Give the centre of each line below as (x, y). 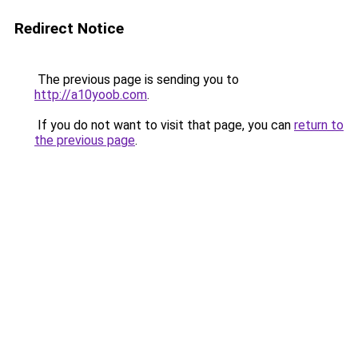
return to (319, 125)
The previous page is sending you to (137, 80)
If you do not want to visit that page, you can (164, 125)
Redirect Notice (69, 28)
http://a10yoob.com (91, 95)
